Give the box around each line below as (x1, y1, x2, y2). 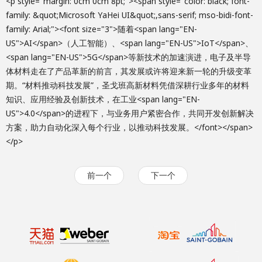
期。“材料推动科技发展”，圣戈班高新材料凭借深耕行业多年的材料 (6, 80, 249, 91)
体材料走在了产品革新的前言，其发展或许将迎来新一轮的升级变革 (6, 65, 251, 77)
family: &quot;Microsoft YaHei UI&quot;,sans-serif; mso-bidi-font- (6, 9, 253, 20)
